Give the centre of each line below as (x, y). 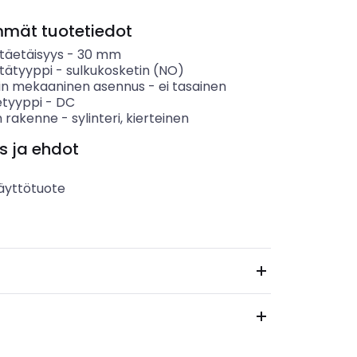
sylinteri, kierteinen (130, 118)
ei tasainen (192, 86)
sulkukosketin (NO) (125, 71)
